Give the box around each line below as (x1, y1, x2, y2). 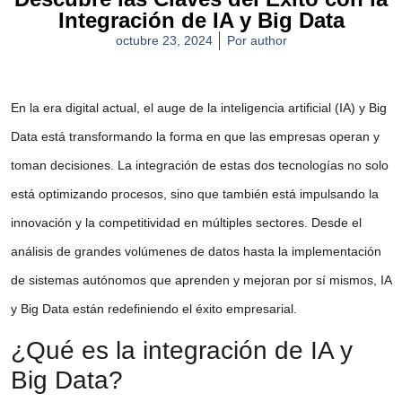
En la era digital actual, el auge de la (11, 100, 221, 115)
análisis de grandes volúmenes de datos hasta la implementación (11, 244, 381, 258)
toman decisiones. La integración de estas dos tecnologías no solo (11, 158, 389, 172)
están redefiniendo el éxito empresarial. (69, 301, 297, 316)
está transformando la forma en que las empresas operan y (38, 129, 380, 144)
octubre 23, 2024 (115, 33, 213, 48)
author (246, 33, 287, 48)
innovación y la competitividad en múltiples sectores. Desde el (11, 215, 362, 230)
